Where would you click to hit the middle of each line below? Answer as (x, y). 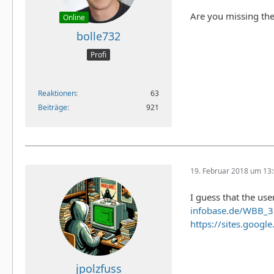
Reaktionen (57, 93)
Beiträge (53, 107)
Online (74, 18)
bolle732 (98, 36)
